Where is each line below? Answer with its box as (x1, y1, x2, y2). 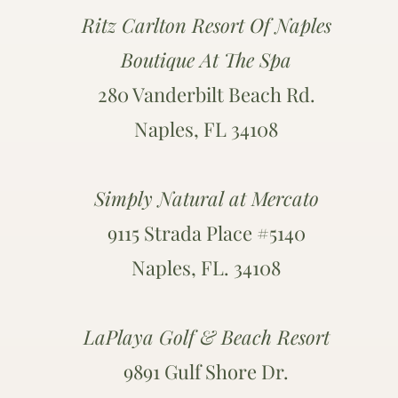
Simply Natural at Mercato (93, 185, 319, 211)
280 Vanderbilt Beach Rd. (97, 81, 315, 107)
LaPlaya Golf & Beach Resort (83, 323, 330, 350)
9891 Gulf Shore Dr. (123, 358, 289, 385)
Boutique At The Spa (121, 46, 291, 73)
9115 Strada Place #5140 (107, 219, 306, 246)
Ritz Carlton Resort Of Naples (81, 12, 331, 38)
